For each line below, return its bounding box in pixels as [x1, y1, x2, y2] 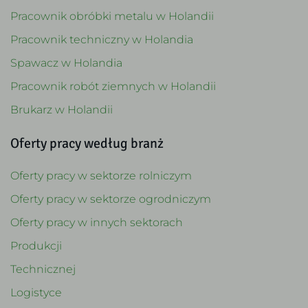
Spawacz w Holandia [10, 54, 122, 69]
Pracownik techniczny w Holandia [10, 31, 193, 46]
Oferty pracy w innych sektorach [10, 214, 183, 229]
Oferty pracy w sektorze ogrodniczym [10, 190, 211, 206]
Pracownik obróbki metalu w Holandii [10, 8, 214, 23]
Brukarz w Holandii [10, 101, 113, 116]
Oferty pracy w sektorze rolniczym [10, 167, 192, 182]
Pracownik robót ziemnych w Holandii [10, 78, 216, 93]
